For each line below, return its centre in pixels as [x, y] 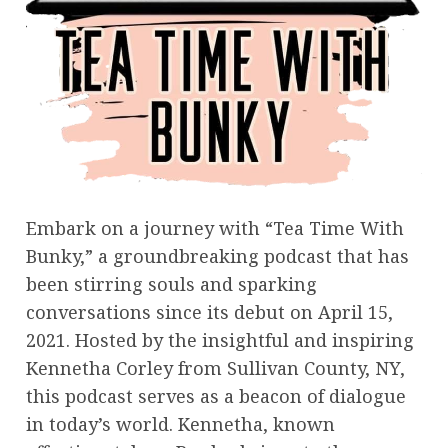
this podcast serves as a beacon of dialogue [216, 395]
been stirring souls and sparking [171, 283]
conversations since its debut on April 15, [209, 311]
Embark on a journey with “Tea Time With [215, 227]
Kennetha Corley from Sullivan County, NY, [215, 367]
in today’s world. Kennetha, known [180, 423]
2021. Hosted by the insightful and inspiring [220, 339]
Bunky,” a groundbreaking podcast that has [217, 255]
